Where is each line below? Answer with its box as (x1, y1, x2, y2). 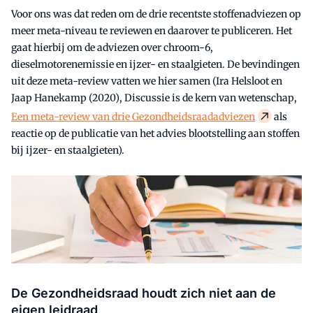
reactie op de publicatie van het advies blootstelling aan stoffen (11, 127, 300, 140)
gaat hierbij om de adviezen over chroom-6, (11, 41, 213, 54)
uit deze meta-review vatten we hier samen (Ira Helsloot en (11, 75, 282, 88)
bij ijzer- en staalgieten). (11, 144, 124, 157)
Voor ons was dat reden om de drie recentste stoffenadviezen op (11, 8, 301, 21)
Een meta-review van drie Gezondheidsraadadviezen (11, 110, 255, 124)
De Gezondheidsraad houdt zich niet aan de (11, 286, 276, 301)
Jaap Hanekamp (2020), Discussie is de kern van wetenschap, (11, 92, 297, 105)
